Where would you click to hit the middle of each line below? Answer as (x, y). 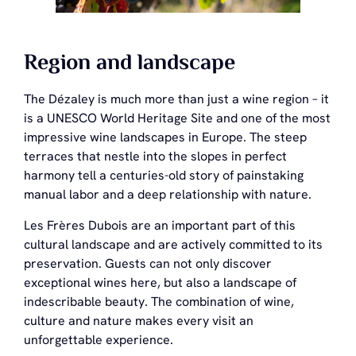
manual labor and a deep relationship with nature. (168, 195)
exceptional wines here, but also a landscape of (160, 282)
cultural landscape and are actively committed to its (173, 244)
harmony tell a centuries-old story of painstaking (164, 176)
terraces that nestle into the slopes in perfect (155, 157)
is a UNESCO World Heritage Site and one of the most (177, 118)
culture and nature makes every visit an (139, 320)
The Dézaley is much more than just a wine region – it (176, 99)
